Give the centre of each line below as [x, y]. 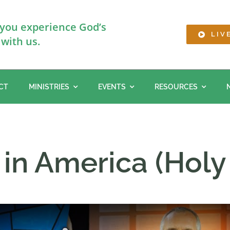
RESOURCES [176, 87]
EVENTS [112, 87]
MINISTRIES [49, 87]
